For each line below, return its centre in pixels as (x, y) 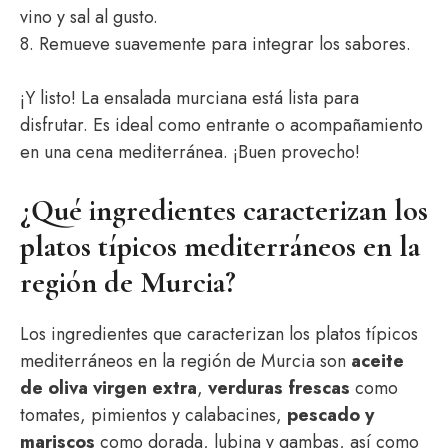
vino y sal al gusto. (89, 17)
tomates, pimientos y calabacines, (153, 415)
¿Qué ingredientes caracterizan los (224, 210)
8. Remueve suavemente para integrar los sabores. (215, 44)
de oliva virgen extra (108, 388)
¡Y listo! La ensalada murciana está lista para (189, 98)
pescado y (330, 415)
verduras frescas (279, 388)
